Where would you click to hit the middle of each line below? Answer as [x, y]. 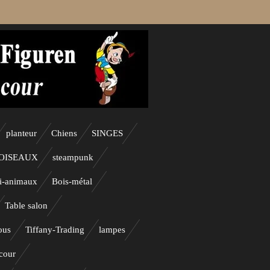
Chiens [64, 133]
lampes [112, 230]
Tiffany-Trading [55, 230]
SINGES [107, 133]
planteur [21, 133]
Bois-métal [72, 181]
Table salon [26, 206]
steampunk [73, 157]
